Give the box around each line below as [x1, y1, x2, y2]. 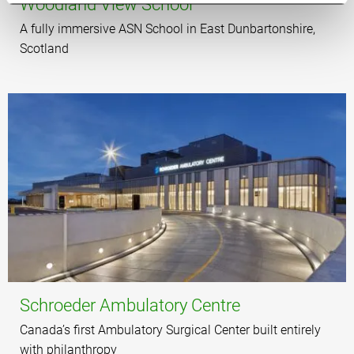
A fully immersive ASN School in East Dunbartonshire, [20, 21, 315, 36]
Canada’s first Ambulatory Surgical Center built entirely [20, 322, 321, 338]
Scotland [20, 40, 69, 56]
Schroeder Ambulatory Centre [20, 296, 240, 316]
